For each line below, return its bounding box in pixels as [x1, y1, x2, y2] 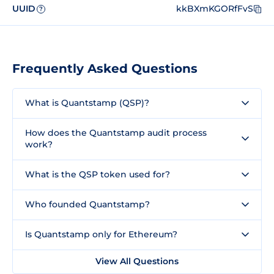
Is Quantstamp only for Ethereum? [25, 228, 177, 240]
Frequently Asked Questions [12, 61, 198, 76]
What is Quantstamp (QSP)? [25, 97, 149, 108]
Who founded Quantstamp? [25, 198, 150, 210]
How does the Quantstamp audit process [25, 127, 207, 138]
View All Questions [95, 255, 179, 267]
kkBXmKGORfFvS [176, 3, 253, 15]
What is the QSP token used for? [25, 168, 170, 180]
